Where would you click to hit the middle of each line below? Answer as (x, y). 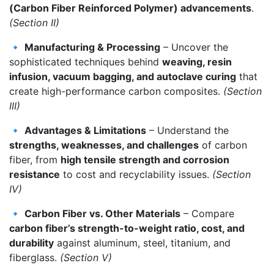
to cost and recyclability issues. (136, 174)
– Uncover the (194, 47)
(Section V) (86, 257)
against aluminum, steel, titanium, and (142, 243)
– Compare (207, 213)
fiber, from (35, 159)
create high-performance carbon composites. (116, 91)
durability (31, 243)
